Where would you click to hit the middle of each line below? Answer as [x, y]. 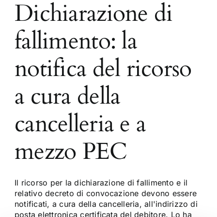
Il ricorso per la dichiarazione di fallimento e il [101, 183]
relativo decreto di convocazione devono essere [106, 194]
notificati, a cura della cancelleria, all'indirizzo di [106, 204]
